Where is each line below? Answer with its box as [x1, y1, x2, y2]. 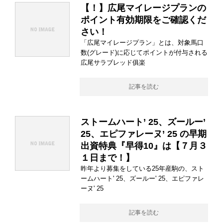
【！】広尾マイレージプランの [81, 3, 206, 13]
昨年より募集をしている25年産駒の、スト [81, 165, 204, 173]
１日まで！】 [81, 153, 134, 163]
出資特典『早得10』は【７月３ [81, 141, 207, 151]
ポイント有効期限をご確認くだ [81, 15, 206, 25]
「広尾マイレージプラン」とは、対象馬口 [81, 39, 204, 47]
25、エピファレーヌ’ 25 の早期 [81, 129, 207, 139]
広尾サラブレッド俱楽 [81, 59, 145, 67]
